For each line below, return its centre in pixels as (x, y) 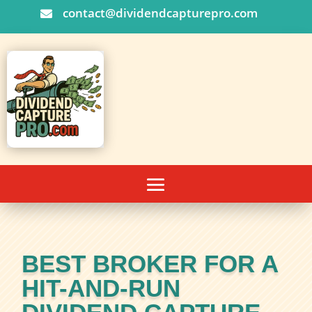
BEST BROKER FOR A (150, 264)
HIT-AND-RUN (101, 288)
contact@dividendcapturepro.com (160, 13)
